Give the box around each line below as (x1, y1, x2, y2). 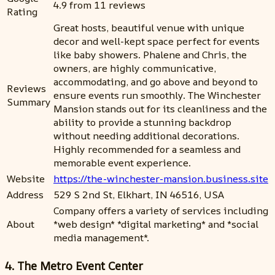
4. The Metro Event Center (5, 257, 143, 274)
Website (7, 172, 45, 186)
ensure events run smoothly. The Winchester (53, 88, 261, 103)
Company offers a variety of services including (53, 204, 268, 218)
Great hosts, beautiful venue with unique (53, 21, 244, 35)
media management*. (53, 231, 149, 245)
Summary (7, 95, 51, 109)
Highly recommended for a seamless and (53, 142, 241, 157)
